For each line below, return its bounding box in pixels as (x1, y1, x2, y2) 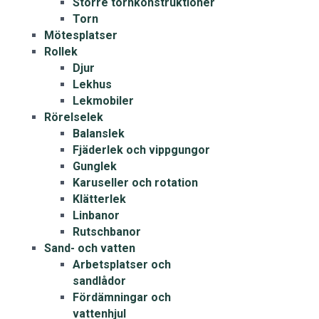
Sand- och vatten (43, 241, 135, 255)
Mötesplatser (43, 28, 117, 42)
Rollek (43, 45, 78, 58)
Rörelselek (43, 110, 103, 124)
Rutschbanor (72, 225, 141, 239)
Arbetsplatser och (72, 258, 171, 271)
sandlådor (72, 274, 126, 288)
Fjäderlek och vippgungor (72, 143, 210, 157)
